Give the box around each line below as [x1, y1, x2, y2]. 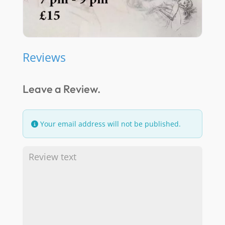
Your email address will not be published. [38, 119, 181, 129]
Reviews [22, 49, 66, 66]
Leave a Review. [22, 82, 100, 96]
